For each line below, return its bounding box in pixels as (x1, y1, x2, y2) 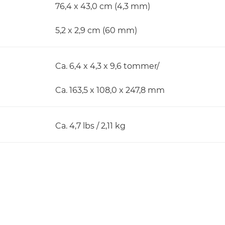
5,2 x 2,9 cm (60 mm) (55, 26, 137, 35)
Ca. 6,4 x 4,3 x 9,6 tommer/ (55, 61, 159, 71)
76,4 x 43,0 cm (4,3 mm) (55, 2, 150, 11)
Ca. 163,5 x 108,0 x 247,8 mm (55, 85, 165, 95)
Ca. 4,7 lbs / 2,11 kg (55, 121, 126, 131)
